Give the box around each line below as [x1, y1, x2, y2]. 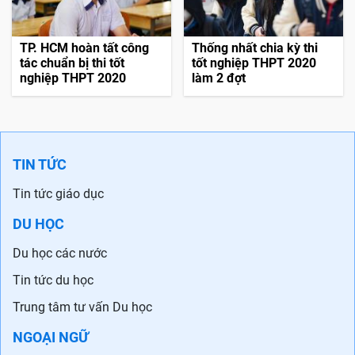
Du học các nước [13, 246, 107, 261]
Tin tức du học [13, 273, 94, 288]
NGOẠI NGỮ [13, 329, 89, 346]
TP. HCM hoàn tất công [20, 40, 149, 56]
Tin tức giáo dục [13, 186, 104, 202]
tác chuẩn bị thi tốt [20, 55, 124, 71]
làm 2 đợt [192, 71, 246, 86]
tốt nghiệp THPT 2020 [192, 55, 317, 71]
